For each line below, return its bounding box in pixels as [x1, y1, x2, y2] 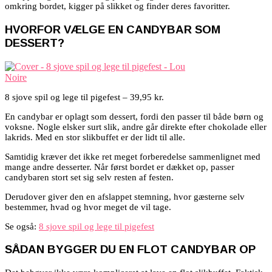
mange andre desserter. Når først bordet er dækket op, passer [5, 161, 234, 172]
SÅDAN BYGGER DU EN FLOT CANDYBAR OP [5, 243, 256, 256]
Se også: [5, 221, 39, 231]
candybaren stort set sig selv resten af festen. [5, 172, 174, 182]
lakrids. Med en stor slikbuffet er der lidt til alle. [5, 132, 185, 142]
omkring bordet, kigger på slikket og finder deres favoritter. [5, 1, 230, 12]
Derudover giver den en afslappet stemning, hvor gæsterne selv [5, 191, 245, 202]
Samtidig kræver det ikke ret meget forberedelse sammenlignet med [5, 151, 260, 161]
